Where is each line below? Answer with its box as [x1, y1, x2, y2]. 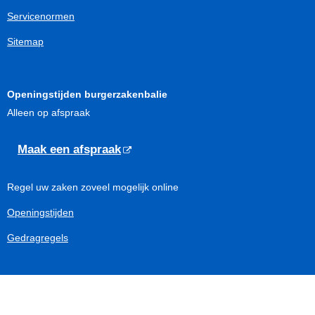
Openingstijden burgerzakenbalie [7, 88, 167, 100]
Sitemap [7, 35, 44, 47]
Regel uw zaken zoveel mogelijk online [7, 181, 179, 193]
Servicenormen [7, 10, 75, 22]
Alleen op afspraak [7, 106, 90, 118]
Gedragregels [7, 231, 68, 243]
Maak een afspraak [18, 142, 121, 156]
